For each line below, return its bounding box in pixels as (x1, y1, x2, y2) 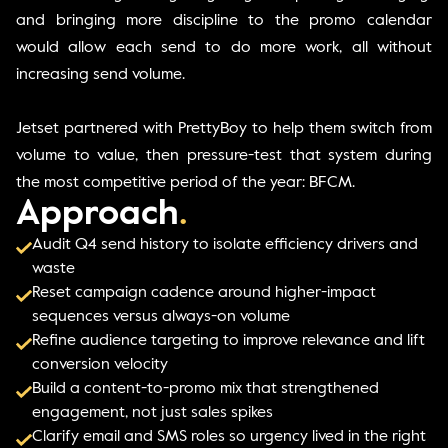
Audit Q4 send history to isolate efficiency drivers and (32, 236, 418, 253)
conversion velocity (32, 356, 168, 373)
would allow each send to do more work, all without (16, 39, 432, 56)
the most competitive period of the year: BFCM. (16, 174, 355, 191)
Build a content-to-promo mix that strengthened (32, 380, 379, 397)
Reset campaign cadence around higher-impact (32, 284, 376, 301)
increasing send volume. (16, 66, 185, 83)
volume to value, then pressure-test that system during (16, 147, 432, 164)
